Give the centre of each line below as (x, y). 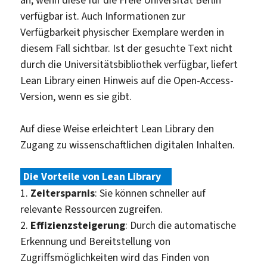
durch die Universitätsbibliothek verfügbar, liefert (129, 64)
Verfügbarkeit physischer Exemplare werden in (122, 32)
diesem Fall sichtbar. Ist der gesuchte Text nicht (127, 48)
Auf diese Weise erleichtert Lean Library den (117, 128)
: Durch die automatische (181, 225)
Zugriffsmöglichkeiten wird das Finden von (115, 257)
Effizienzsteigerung (78, 225)
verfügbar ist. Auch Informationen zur (103, 16)
